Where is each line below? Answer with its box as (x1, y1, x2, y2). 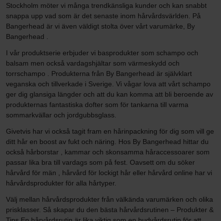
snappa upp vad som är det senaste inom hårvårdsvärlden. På (6, 11, 201, 20)
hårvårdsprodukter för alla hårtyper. (6, 179, 116, 187)
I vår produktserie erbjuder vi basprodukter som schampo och (6, 48, 198, 57)
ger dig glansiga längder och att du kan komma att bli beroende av (6, 90, 213, 98)
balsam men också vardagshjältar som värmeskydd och (6, 59, 180, 67)
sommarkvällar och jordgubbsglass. (6, 110, 116, 119)
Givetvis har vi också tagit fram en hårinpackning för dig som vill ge (6, 127, 214, 135)
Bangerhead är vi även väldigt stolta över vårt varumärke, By (6, 22, 195, 30)
